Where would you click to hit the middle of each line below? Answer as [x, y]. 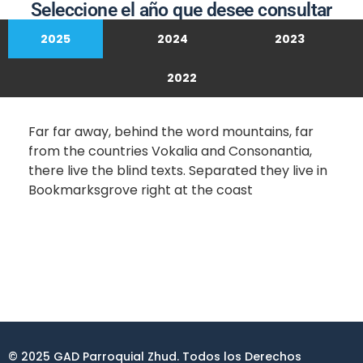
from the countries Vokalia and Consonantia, [170, 152]
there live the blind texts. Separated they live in [178, 171]
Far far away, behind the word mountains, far [171, 132]
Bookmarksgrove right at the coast [141, 190]
